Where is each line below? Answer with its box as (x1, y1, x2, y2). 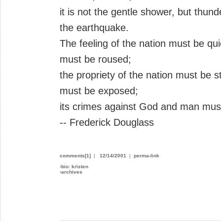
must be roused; (60, 53, 131, 65)
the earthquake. (60, 22, 129, 33)
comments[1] (60, 152, 91, 158)
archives (61, 169, 82, 175)
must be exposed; (60, 85, 138, 96)
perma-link (134, 152, 159, 158)
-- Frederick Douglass (60, 116, 154, 128)
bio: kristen (61, 163, 88, 169)
